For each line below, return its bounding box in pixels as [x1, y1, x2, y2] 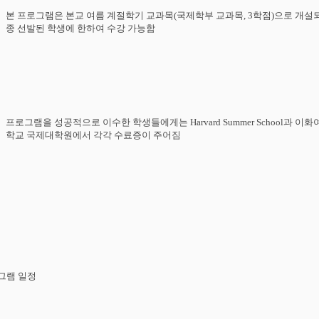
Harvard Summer [187, 117, 256, 127]
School [256, 117, 283, 127]
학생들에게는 [132, 117, 188, 127]
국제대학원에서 [26, 130, 91, 140]
